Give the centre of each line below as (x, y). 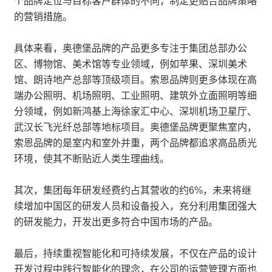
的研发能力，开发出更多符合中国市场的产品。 (116, 222)
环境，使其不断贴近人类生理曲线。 (92, 159)
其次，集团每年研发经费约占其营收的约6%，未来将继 (133, 190)
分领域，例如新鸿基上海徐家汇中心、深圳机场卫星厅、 (135, 111)
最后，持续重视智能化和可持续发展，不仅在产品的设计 (135, 253)
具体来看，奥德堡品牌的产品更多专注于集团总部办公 (131, 48)
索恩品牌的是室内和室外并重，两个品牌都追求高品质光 (135, 143)
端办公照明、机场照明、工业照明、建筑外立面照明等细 (135, 96)
